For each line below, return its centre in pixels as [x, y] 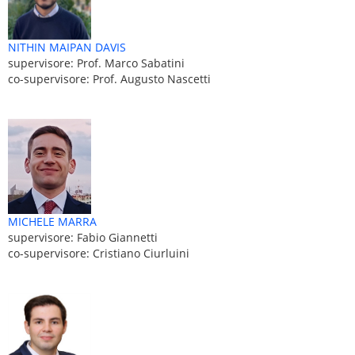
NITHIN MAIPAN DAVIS [67, 48]
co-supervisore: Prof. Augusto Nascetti [109, 79]
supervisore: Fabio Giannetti [83, 237]
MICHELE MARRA [52, 221]
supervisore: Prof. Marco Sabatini [96, 63]
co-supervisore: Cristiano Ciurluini [99, 253]
